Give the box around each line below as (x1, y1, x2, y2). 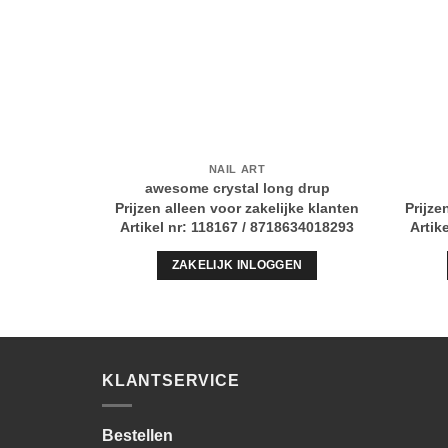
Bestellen (102, 426, 173, 444)
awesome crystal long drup (144, 179, 330, 196)
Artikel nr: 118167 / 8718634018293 (120, 219, 354, 236)
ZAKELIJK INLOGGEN (171, 258, 303, 271)
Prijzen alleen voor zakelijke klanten (115, 199, 359, 216)
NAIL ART (208, 163, 266, 176)
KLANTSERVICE (102, 372, 240, 390)
